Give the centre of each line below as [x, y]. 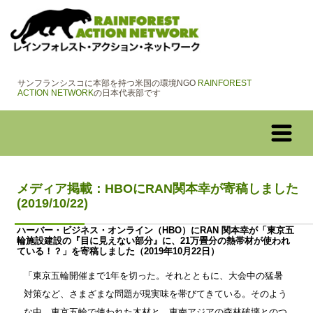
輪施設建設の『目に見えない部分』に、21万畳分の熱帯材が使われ [153, 241]
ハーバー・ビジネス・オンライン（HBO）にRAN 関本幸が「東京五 [155, 231]
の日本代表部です [127, 93]
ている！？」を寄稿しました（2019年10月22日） [118, 252]
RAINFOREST [225, 83]
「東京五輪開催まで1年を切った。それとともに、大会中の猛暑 [153, 276]
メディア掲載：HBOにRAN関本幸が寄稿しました [158, 189]
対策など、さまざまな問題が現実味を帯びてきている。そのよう [155, 294]
